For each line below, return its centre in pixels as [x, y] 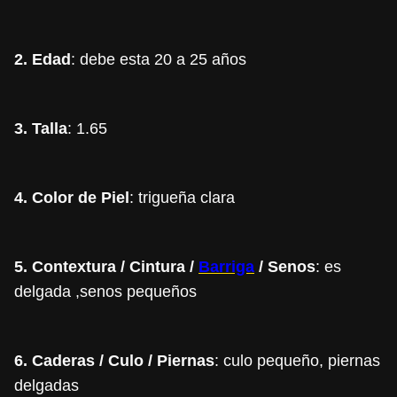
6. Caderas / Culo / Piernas [114, 361]
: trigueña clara [182, 198]
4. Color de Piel [72, 198]
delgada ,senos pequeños [105, 292]
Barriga [226, 267]
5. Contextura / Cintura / [106, 267]
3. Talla [41, 129]
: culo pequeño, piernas [297, 361]
